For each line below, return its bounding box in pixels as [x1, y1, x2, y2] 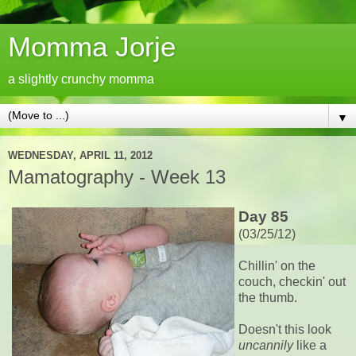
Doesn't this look [238, 322, 331, 336]
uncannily [238, 338, 293, 352]
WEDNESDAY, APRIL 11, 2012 [8, 149, 153, 161]
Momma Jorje [8, 32, 176, 62]
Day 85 [238, 207, 288, 225]
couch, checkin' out [238, 274, 346, 288]
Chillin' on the [238, 258, 315, 273]
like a [293, 338, 327, 352]
